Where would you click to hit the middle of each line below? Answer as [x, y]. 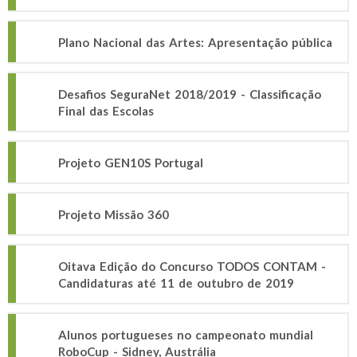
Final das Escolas [106, 111]
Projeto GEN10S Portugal [131, 163]
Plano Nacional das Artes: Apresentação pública [195, 42]
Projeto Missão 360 [114, 214]
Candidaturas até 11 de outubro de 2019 [176, 283]
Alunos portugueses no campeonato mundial [186, 335]
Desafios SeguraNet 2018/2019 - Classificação [190, 94]
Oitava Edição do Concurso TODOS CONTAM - [192, 266]
